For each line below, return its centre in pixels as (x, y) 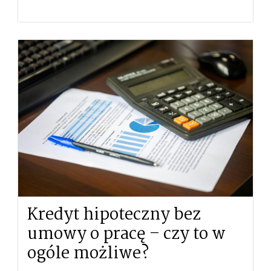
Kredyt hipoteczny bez (114, 215)
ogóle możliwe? (88, 254)
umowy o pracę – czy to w (126, 234)
